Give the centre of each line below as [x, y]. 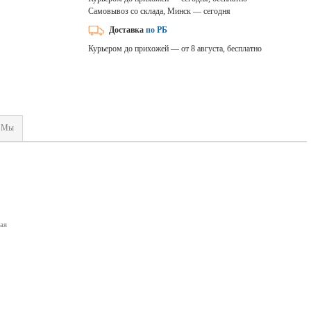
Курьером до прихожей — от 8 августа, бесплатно [175, 49]
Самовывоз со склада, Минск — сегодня [159, 11]
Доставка [126, 30]
